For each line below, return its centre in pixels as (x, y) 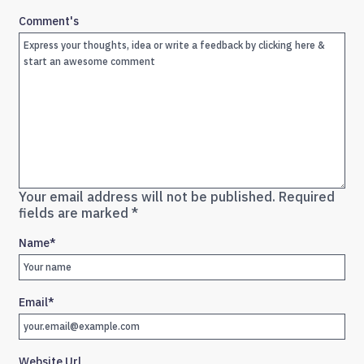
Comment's (49, 22)
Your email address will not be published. (147, 197)
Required (307, 197)
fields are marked (75, 213)
